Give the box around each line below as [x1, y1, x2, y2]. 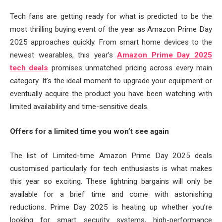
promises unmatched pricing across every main [48, 63, 213, 72]
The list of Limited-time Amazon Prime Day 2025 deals [10, 151, 212, 161]
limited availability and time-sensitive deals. [10, 102, 149, 111]
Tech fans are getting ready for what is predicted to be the [10, 12, 212, 21]
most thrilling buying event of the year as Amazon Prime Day [10, 25, 212, 34]
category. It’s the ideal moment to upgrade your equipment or [10, 76, 212, 85]
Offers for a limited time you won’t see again [10, 126, 169, 136]
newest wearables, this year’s [10, 51, 117, 59]
